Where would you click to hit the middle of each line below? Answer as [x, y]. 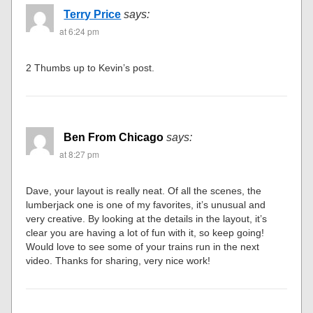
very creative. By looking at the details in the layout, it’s [147, 219]
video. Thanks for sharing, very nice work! [118, 261]
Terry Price [93, 15]
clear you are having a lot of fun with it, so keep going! [145, 233]
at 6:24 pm [80, 31]
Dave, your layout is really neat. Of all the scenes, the [144, 191]
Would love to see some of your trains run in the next [143, 247]
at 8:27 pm [80, 154]
